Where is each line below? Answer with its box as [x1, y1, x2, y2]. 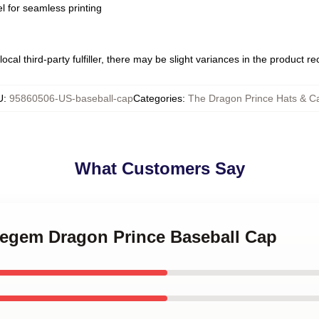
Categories [133, 93, 182, 104]
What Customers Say [74, 159, 245, 178]
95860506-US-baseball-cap [9, 93, 133, 104]
